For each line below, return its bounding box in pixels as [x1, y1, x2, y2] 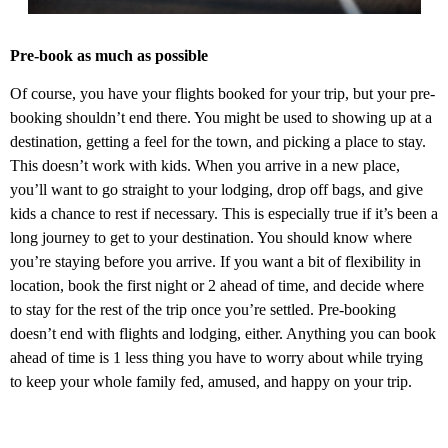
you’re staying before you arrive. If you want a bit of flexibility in [10, 252, 421, 270]
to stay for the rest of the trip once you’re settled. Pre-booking [10, 300, 396, 318]
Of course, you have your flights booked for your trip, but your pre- [10, 84, 435, 102]
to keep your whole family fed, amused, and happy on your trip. [10, 372, 412, 390]
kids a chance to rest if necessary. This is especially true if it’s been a [10, 204, 438, 222]
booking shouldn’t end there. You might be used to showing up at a [10, 108, 432, 126]
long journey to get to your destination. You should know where [10, 228, 412, 246]
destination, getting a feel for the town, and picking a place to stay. [10, 132, 426, 150]
